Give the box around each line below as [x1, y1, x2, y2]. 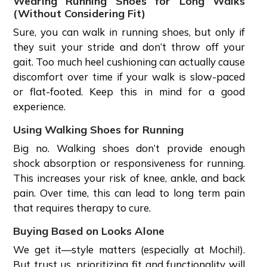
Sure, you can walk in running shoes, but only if [13, 25, 245, 38]
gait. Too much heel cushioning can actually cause [13, 55, 245, 68]
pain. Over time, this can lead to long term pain [13, 186, 245, 199]
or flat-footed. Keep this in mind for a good [13, 85, 245, 98]
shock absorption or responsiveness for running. [13, 156, 245, 169]
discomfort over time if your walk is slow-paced [13, 70, 245, 83]
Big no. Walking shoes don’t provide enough [13, 141, 245, 154]
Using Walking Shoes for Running [13, 122, 187, 136]
